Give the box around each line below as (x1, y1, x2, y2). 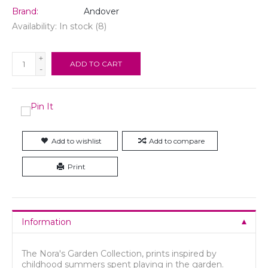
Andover (84, 5, 119, 17)
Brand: (12, 5, 38, 17)
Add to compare (148, 136, 205, 145)
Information (22, 216, 71, 227)
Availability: (12, 20, 59, 32)
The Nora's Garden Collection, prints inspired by (22, 248, 217, 259)
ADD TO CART (70, 59, 122, 68)
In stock (59, 20, 93, 32)
